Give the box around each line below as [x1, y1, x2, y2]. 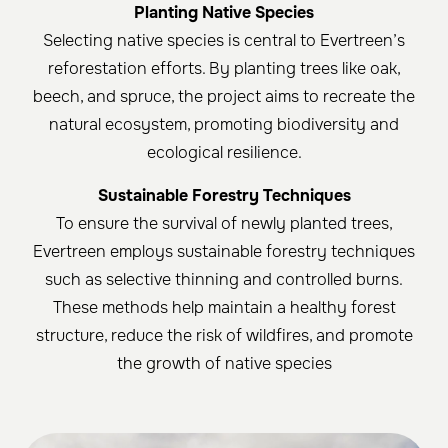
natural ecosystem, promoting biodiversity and [49, 114, 399, 136]
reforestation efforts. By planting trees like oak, [47, 58, 401, 80]
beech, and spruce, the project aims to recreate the [33, 86, 415, 108]
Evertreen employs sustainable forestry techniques [33, 241, 415, 263]
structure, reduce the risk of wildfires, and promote [35, 325, 413, 347]
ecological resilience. [146, 142, 302, 164]
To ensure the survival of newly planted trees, [55, 213, 393, 235]
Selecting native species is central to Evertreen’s [43, 30, 405, 52]
